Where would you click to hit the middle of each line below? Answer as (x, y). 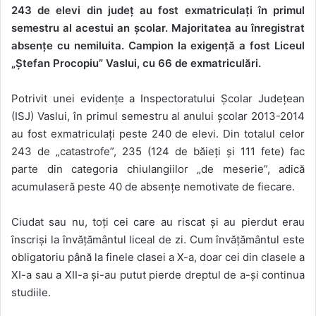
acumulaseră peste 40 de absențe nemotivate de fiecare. (153, 186)
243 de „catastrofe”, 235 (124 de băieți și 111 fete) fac (158, 151)
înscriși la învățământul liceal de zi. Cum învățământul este (158, 239)
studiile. (31, 292)
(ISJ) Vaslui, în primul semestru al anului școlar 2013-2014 (158, 116)
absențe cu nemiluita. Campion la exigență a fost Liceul (158, 45)
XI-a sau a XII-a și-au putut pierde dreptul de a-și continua (158, 274)
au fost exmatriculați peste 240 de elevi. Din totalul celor (158, 133)
